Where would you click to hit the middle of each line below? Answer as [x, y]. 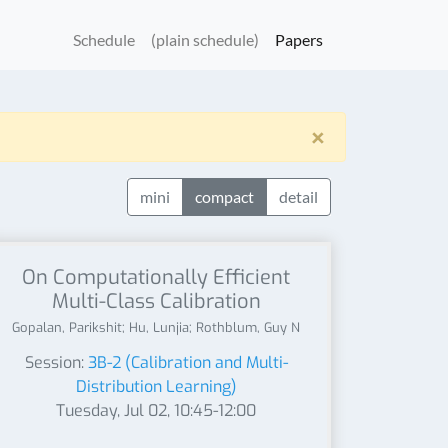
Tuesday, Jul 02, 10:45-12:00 [156, 410]
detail [298, 196]
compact [224, 196]
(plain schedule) [205, 39]
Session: [56, 362]
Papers [299, 39]
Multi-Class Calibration [156, 301]
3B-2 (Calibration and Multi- [187, 362]
